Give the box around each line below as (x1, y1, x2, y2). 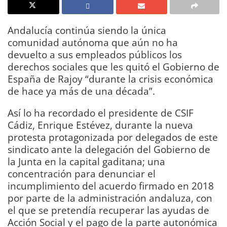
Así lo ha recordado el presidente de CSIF (8, 105, 194, 120)
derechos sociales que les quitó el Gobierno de (8, 59, 219, 73)
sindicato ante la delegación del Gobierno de (8, 142, 210, 156)
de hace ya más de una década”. (8, 84, 155, 98)
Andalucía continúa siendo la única (8, 23, 166, 37)
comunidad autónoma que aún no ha (8, 35, 178, 49)
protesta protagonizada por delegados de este (8, 130, 218, 144)
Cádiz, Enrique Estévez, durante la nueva (8, 118, 193, 132)
